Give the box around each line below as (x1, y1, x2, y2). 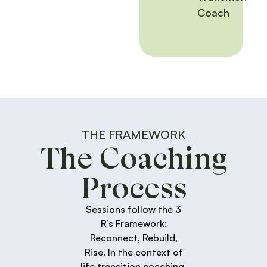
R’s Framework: (100, 218, 167, 230)
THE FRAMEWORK (82, 127, 185, 142)
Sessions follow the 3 (86, 203, 181, 216)
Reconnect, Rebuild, (89, 232, 178, 244)
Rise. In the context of (84, 246, 183, 259)
